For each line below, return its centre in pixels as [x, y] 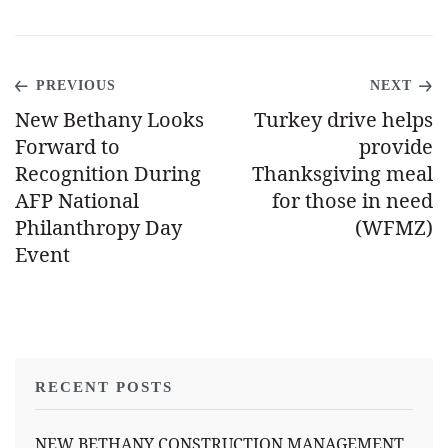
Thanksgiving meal [342, 173]
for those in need [352, 200]
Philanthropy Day [98, 227]
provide [396, 146]
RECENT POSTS [104, 387]
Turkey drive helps [343, 119]
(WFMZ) [394, 227]
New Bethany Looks [109, 119]
